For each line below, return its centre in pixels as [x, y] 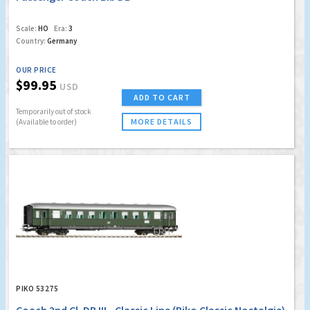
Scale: [26, 29]
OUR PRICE [36, 70]
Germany [61, 41]
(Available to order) [46, 122]
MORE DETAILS [162, 122]
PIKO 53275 [37, 289]
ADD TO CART [162, 98]
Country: [31, 41]
